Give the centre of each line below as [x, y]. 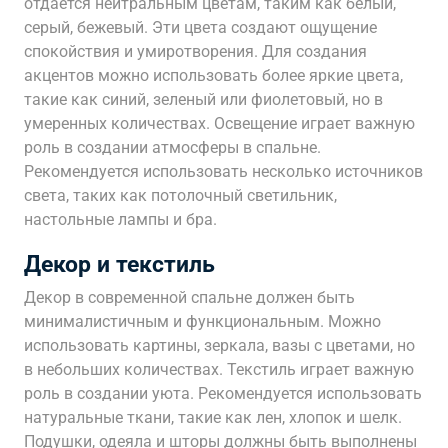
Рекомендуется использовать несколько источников [223, 171]
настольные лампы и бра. [120, 219]
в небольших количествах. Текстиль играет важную [219, 369]
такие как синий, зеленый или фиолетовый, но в [203, 99]
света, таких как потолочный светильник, [180, 195]
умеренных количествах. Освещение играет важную [219, 123]
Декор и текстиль [119, 264]
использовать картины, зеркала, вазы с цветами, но [219, 345]
